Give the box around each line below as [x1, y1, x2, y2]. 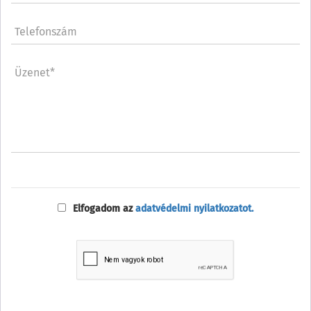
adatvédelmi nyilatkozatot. [135, 203, 253, 215]
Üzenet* [15, 66, 55, 79]
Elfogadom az [73, 203, 135, 215]
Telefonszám [15, 25, 77, 38]
